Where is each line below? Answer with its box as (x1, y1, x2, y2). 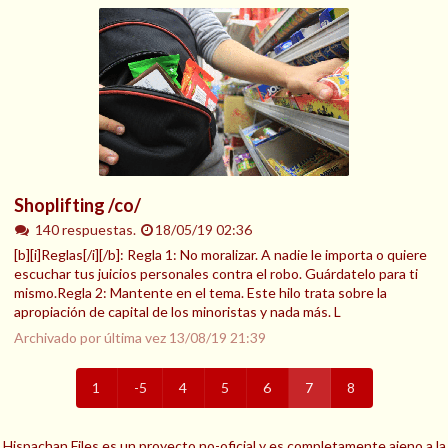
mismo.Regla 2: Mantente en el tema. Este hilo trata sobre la (14, 283, 387, 301)
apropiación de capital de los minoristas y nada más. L (14, 302, 341, 320)
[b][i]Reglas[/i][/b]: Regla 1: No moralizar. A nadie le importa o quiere (14, 245, 427, 263)
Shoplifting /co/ (14, 193, 141, 216)
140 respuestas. (34, 220, 139, 238)
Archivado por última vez (14, 328, 169, 346)
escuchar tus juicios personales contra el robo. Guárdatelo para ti (14, 264, 418, 282)
